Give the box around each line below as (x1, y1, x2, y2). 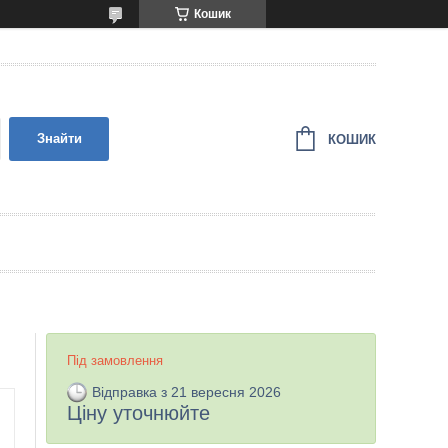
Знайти (36, 131, 82, 146)
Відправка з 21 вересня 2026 (92, 384, 281, 400)
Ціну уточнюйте (67, 402, 210, 425)
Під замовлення (67, 353, 163, 368)
